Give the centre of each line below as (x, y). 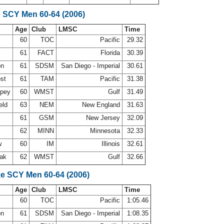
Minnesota (105, 131)
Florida (110, 53)
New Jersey (103, 118)
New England (101, 105)
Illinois (111, 144)
